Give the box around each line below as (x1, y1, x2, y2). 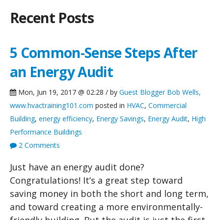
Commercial (148, 100, 187, 110)
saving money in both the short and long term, (10, 187, 209, 199)
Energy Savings (96, 113, 144, 123)
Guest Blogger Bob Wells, (119, 87, 201, 97)
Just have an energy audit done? (10, 161, 144, 173)
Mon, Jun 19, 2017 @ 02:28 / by (16, 87, 119, 97)
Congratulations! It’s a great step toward (10, 174, 183, 186)
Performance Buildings (10, 127, 82, 137)
